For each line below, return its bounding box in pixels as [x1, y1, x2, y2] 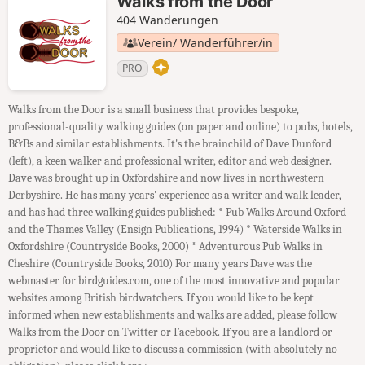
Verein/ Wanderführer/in [137, 34, 273, 51]
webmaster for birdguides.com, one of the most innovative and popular [8, 273, 340, 288]
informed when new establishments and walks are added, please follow [8, 307, 337, 322]
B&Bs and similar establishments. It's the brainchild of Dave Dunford [8, 136, 332, 151]
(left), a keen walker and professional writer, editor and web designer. [8, 153, 332, 168]
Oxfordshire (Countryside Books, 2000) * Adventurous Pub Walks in [8, 239, 323, 253]
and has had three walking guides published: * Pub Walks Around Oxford [8, 204, 346, 219]
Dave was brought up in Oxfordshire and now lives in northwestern [8, 170, 324, 185]
